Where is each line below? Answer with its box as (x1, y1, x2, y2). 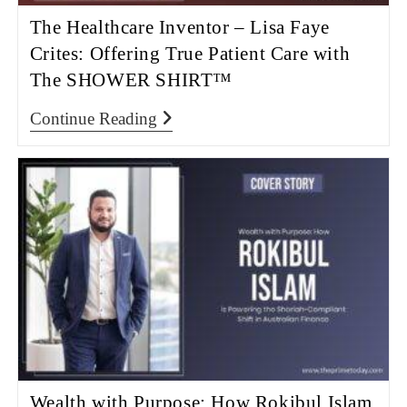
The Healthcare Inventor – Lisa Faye (29, 16, 330, 39)
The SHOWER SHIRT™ (29, 69, 233, 92)
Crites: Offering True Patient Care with (29, 43, 351, 65)
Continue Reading (29, 109, 157, 129)
